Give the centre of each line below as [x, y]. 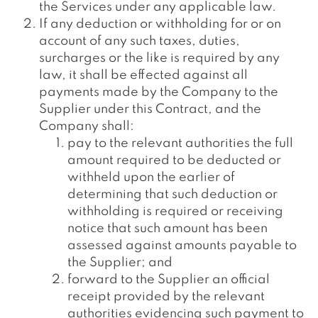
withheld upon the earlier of [151, 177]
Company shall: [87, 126]
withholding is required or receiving [175, 212]
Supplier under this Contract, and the [150, 109]
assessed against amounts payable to [182, 246]
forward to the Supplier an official [169, 280]
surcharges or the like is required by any [159, 58]
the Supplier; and [120, 263]
